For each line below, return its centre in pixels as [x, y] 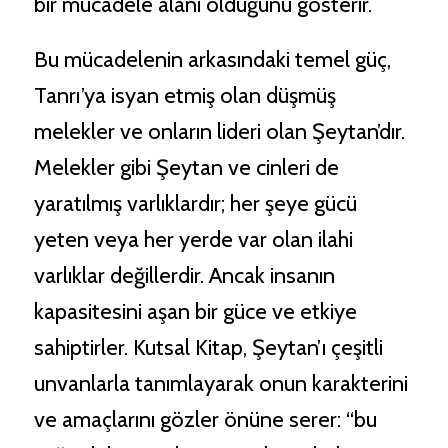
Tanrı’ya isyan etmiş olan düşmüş [184, 96]
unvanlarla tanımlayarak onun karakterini [220, 384]
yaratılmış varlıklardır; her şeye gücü [195, 204]
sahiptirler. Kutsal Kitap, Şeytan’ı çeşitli [208, 348]
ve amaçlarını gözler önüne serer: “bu [205, 420]
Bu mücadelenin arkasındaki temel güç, [212, 60]
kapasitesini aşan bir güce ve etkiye [195, 312]
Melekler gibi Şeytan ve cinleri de [186, 168]
